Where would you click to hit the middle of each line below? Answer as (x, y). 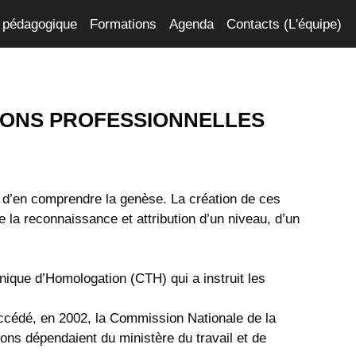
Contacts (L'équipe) (284, 24)
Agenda (192, 24)
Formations (123, 24)
